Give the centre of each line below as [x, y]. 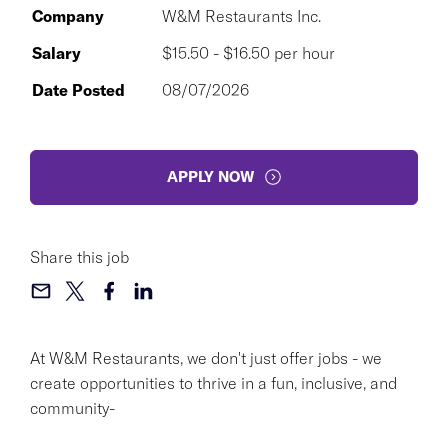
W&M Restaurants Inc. [241, 15]
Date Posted [78, 89]
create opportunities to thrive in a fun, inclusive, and [213, 382]
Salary [56, 52]
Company [68, 15]
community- [72, 407]
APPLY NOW [210, 176]
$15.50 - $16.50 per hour [248, 52]
